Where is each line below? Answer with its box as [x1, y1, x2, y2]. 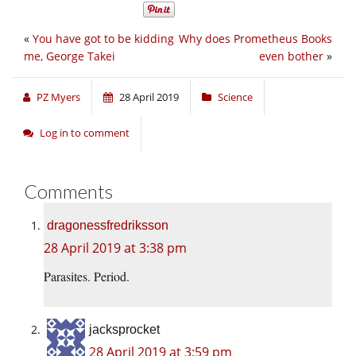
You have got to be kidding [33, 31, 174, 47]
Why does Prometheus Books [179, 31, 332, 47]
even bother [259, 48, 323, 64]
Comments [24, 180, 113, 203]
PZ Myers [37, 90, 80, 105]
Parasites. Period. [44, 268, 130, 285]
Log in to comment [40, 126, 130, 141]
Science [218, 90, 253, 105]
